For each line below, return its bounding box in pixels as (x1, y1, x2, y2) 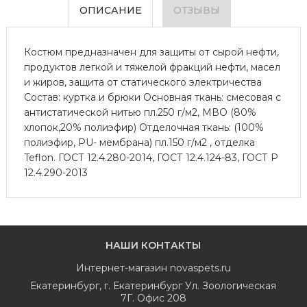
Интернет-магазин (75, 261, 170, 274)
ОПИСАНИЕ (79, 3, 143, 16)
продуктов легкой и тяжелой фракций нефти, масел (23, 60, 280, 73)
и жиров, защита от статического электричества (23, 75, 262, 88)
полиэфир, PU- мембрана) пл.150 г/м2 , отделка (23, 136, 255, 149)
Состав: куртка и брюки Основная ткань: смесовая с (23, 90, 281, 103)
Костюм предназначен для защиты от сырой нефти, (23, 45, 279, 58)
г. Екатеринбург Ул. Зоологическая (104, 279, 277, 292)
